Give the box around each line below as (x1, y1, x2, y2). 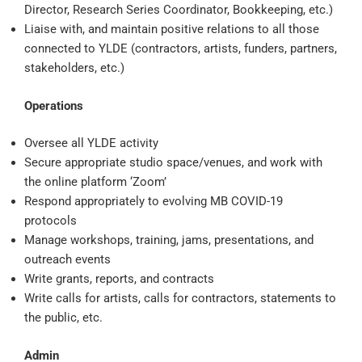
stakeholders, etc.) (24, 61, 124, 76)
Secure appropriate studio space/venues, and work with (24, 155, 322, 170)
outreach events (24, 252, 111, 267)
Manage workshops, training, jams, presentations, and (24, 233, 314, 248)
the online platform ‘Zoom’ (24, 175, 166, 190)
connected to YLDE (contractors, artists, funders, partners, (24, 41, 337, 57)
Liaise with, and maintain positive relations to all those (24, 22, 319, 37)
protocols (24, 213, 80, 229)
